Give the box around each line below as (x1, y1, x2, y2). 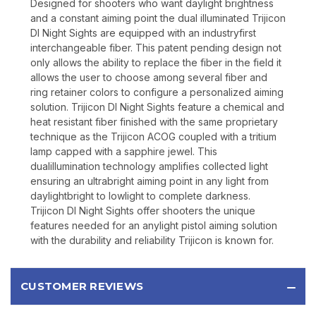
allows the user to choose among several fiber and (30, 71, 267, 84)
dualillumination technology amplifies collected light (30, 160, 268, 173)
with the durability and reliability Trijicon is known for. (30, 234, 274, 247)
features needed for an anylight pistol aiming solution (30, 219, 277, 232)
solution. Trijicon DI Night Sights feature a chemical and (30, 101, 284, 114)
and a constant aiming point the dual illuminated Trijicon (30, 12, 286, 25)
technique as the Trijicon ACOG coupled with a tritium (30, 130, 276, 143)
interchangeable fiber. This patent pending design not (30, 42, 281, 54)
